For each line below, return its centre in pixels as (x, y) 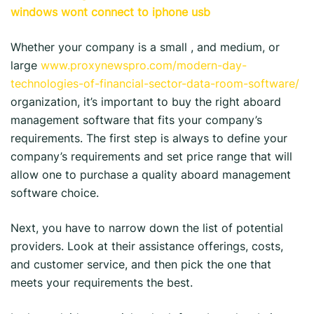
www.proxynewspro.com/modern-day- (144, 65)
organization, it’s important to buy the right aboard (146, 102)
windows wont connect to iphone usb (110, 12)
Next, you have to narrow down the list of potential (147, 228)
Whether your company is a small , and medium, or (145, 47)
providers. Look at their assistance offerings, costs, (147, 246)
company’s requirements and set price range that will (151, 156)
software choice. (55, 193)
